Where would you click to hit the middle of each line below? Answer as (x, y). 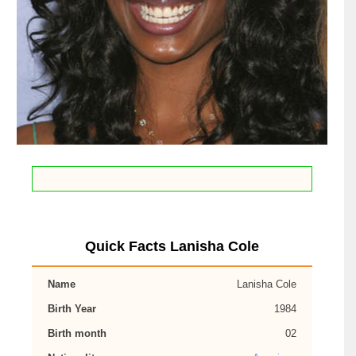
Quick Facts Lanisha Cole (172, 246)
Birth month (77, 333)
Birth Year (72, 309)
